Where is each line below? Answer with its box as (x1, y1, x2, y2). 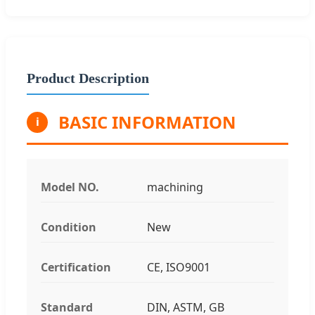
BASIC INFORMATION (58, 110, 236, 134)
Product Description (27, 70, 149, 86)
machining (146, 179, 203, 195)
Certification (41, 259, 111, 275)
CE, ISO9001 (146, 259, 210, 275)
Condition (41, 219, 96, 235)
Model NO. (41, 179, 99, 195)
